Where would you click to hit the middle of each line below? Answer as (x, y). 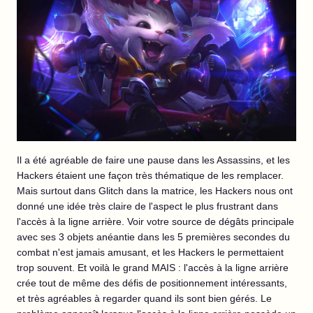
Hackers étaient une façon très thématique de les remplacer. (150, 176)
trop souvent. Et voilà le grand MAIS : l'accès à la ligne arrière (153, 268)
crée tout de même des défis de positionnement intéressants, (152, 283)
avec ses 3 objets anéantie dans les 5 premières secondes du (153, 237)
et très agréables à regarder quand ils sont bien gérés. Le (144, 299)
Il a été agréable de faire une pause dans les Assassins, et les (153, 160)
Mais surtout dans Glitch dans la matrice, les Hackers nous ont (155, 191)
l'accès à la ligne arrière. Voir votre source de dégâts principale (155, 222)
